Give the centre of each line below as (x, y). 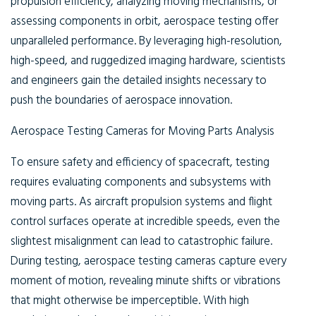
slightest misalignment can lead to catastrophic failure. (141, 242)
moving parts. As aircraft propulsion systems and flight (141, 202)
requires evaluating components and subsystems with (141, 182)
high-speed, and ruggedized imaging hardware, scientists (148, 61)
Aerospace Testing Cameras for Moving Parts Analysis (142, 132)
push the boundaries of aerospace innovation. (121, 101)
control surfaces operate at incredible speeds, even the (145, 222)
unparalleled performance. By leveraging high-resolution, (146, 41)
